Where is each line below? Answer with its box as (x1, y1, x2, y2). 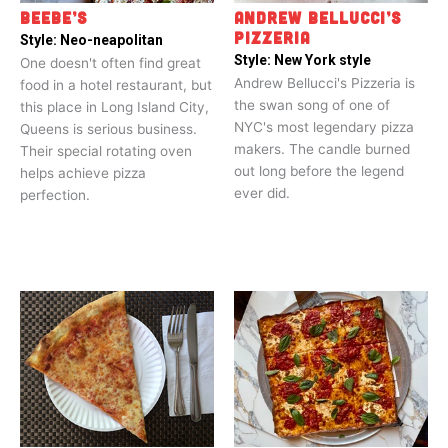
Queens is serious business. (20, 120, 197, 137)
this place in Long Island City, (20, 98, 209, 115)
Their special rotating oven (20, 142, 192, 159)
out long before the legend (234, 162, 404, 179)
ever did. (234, 184, 290, 201)
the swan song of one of (234, 96, 390, 113)
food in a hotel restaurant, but (20, 76, 212, 93)
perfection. (20, 186, 90, 203)
